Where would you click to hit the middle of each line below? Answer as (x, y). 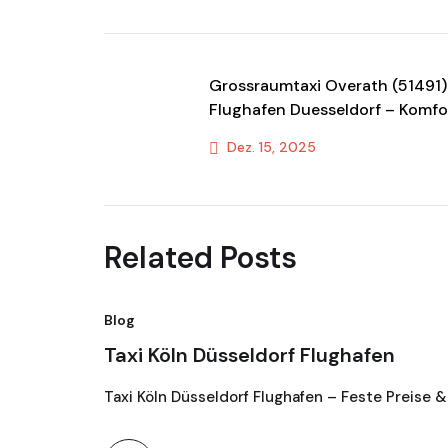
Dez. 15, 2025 (269, 147)
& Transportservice (282, 134)
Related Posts (200, 258)
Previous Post (268, 187)
